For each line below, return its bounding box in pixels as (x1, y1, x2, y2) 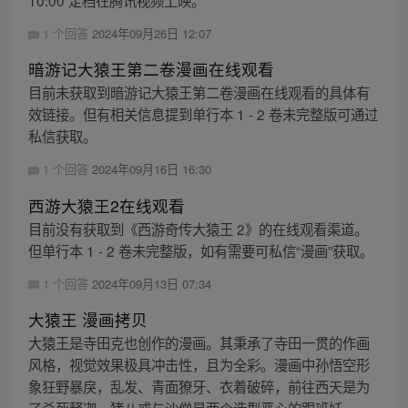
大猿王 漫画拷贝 (27, 307, 148, 331)
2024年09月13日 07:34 (91, 274, 211, 292)
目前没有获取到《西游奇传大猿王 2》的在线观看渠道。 (27, 218, 368, 239)
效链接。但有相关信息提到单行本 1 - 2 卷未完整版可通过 (27, 104, 378, 125)
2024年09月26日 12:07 (91, 25, 211, 43)
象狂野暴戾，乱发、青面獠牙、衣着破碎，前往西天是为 (27, 375, 370, 396)
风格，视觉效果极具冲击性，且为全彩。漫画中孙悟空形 (27, 353, 370, 374)
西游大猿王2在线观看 (27, 193, 185, 217)
